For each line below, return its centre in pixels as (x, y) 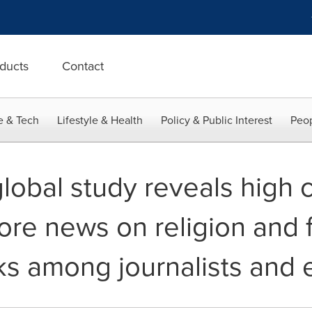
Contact (83, 66)
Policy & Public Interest (217, 120)
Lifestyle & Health (100, 120)
